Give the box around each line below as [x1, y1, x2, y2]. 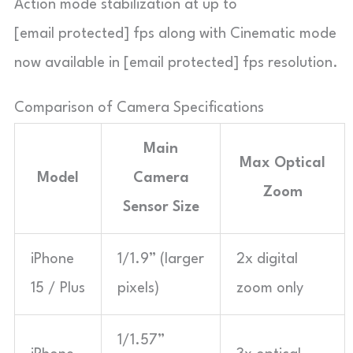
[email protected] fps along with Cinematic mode [14, 26, 336, 41]
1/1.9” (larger [117, 251, 204, 266]
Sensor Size [122, 199, 199, 214]
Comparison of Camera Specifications [14, 100, 264, 115]
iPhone [31, 251, 74, 266]
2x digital [236, 251, 298, 266]
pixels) [117, 281, 159, 295]
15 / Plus [31, 281, 85, 295]
